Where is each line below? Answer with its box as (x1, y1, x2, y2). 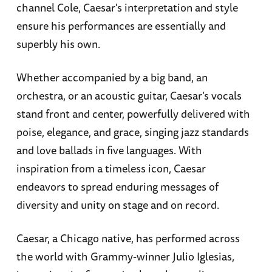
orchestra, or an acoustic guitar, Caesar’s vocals (16, 86, 242, 104)
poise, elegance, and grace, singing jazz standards (16, 123, 249, 140)
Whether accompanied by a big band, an (16, 68, 208, 86)
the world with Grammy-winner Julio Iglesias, (16, 247, 234, 265)
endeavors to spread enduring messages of (16, 177, 219, 195)
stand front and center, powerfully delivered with (16, 104, 250, 122)
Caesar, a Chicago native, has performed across (16, 229, 240, 246)
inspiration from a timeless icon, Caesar (16, 159, 206, 177)
